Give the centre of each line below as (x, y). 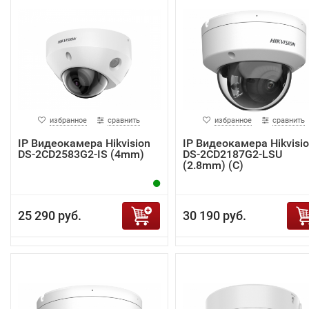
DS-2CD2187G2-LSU (232, 154)
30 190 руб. (214, 215)
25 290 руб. (50, 215)
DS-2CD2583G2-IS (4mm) (81, 154)
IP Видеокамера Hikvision (84, 143)
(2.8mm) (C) (213, 165)
